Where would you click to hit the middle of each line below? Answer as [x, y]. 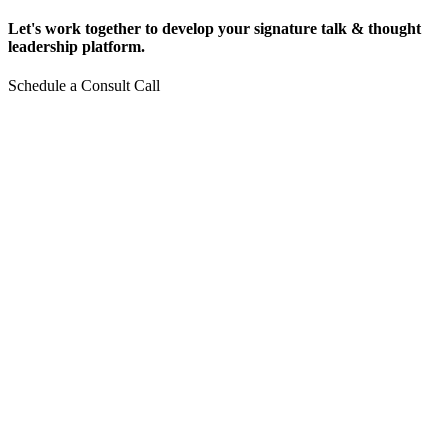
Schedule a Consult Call [84, 85]
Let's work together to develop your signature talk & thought [214, 28]
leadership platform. [76, 46]
